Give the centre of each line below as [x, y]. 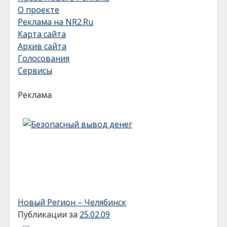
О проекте [39, 10]
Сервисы [35, 70]
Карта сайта [42, 34]
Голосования [44, 58]
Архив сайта [42, 46]
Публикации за [49, 214]
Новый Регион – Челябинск [72, 202]
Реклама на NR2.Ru [55, 22]
